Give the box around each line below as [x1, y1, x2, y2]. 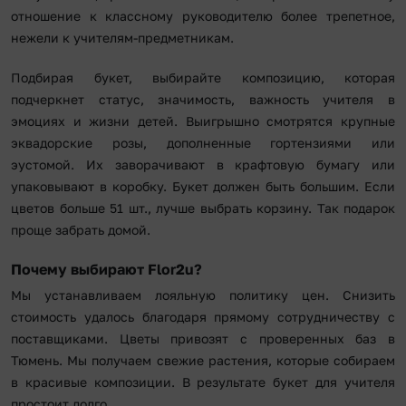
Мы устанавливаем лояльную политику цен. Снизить [11, 286, 395, 303]
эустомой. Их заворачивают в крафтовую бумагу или [11, 156, 395, 172]
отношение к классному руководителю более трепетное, [11, 7, 395, 24]
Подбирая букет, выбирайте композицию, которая [11, 69, 395, 85]
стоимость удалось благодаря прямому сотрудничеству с [11, 308, 395, 324]
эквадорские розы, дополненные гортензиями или [11, 134, 395, 150]
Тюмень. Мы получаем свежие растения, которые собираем [11, 352, 395, 368]
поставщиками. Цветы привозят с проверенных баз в [11, 330, 395, 346]
